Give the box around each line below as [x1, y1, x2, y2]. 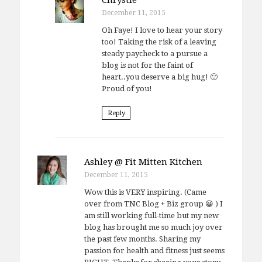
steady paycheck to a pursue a [101, 49, 208, 58]
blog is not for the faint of [101, 60, 193, 70]
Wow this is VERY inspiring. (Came [84, 188, 206, 197]
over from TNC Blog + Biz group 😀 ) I [84, 199, 223, 209]
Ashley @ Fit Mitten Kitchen [84, 157, 202, 168]
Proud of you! [101, 84, 152, 93]
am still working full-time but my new [84, 211, 219, 220]
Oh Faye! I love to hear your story [101, 25, 222, 35]
